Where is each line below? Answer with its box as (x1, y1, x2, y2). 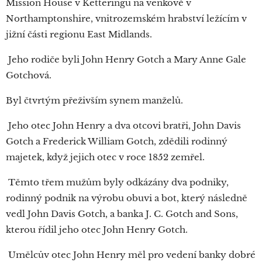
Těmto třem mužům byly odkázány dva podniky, (6, 177, 229, 188)
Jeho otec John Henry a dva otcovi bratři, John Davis (6, 120, 241, 132)
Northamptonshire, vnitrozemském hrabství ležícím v (6, 13, 247, 25)
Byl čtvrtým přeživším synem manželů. (6, 95, 185, 106)
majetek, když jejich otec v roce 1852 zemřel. (6, 151, 207, 163)
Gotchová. (6, 70, 54, 81)
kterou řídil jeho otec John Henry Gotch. (6, 224, 190, 236)
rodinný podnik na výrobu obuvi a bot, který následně (6, 192, 247, 204)
